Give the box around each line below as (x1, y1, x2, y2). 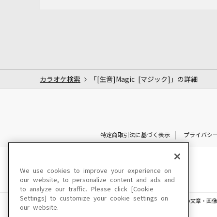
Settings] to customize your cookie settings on (20, 195, 168, 201)
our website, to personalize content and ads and (20, 177, 175, 183)
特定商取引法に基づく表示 (100, 132, 170, 138)
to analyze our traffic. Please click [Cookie (20, 186, 154, 192)
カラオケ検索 (40, 76, 80, 83)
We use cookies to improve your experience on (20, 168, 171, 174)
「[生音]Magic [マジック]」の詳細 (90, 76, 198, 83)
